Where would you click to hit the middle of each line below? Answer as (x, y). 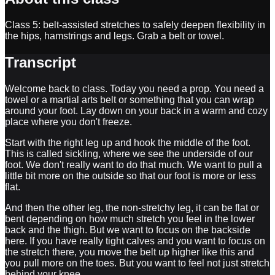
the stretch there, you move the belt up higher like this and (130, 252)
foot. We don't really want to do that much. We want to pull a (134, 165)
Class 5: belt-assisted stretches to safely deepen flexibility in (135, 25)
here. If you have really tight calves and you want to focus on (135, 241)
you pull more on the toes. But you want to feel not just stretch (137, 263)
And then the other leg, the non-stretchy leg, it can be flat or (132, 207)
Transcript (41, 62)
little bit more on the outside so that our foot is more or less (130, 176)
